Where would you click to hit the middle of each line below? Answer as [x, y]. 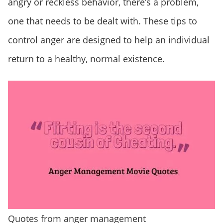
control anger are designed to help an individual [109, 40]
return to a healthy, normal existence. [86, 58]
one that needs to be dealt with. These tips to [103, 21]
